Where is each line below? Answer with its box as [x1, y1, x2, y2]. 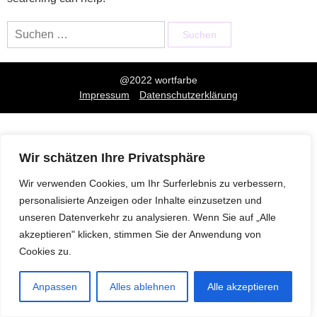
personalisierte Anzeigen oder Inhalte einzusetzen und [19, 195, 262, 206]
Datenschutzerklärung [139, 89, 238, 100]
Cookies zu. [19, 246, 71, 257]
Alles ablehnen [109, 281, 175, 292]
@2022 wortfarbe [120, 74, 197, 86]
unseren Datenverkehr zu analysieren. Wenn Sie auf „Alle [19, 212, 276, 223]
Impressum [79, 89, 129, 100]
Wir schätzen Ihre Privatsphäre [19, 151, 205, 165]
